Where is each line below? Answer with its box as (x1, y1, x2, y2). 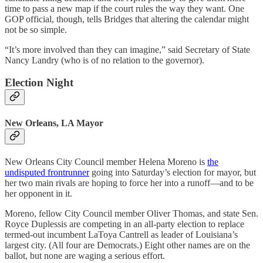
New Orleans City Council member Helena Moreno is (5, 156, 207, 167)
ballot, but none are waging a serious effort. (5, 250, 165, 261)
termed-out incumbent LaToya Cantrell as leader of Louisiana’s (5, 229, 238, 240)
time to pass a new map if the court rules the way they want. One (5, 3, 244, 14)
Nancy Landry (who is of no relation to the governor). (5, 55, 204, 65)
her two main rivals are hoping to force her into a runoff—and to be (5, 177, 254, 188)
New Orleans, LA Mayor (5, 117, 103, 128)
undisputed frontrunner (5, 167, 89, 177)
